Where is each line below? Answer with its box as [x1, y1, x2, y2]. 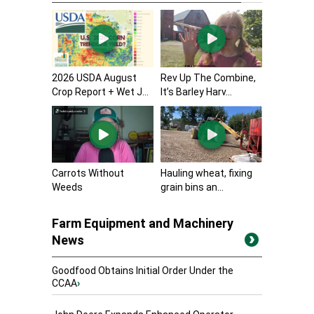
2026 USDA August [52, 71, 137, 83]
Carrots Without [52, 168, 124, 179]
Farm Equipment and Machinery [52, 216, 233, 231]
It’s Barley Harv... [161, 86, 232, 97]
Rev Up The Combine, [161, 71, 256, 83]
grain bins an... [161, 182, 224, 193]
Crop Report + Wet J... [52, 86, 149, 97]
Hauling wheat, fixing [161, 168, 252, 179]
